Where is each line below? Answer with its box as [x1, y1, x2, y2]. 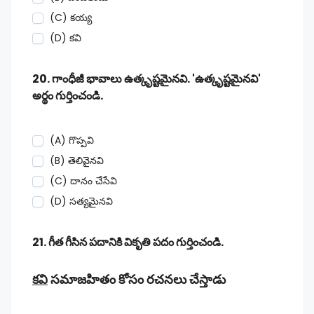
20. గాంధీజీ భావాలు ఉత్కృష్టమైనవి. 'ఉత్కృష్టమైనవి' [32, 71, 261, 87]
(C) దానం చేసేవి [50, 174, 117, 188]
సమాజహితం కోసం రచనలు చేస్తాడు [48, 271, 226, 288]
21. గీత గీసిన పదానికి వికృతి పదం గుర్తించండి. [32, 234, 224, 250]
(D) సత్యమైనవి [50, 194, 113, 208]
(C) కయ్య [50, 11, 92, 25]
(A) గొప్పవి [50, 133, 94, 147]
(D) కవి [50, 31, 81, 45]
